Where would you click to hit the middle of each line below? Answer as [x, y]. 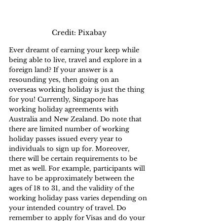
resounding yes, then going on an [65, 80]
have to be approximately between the [73, 179]
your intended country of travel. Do [69, 208]
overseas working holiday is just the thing [78, 90]
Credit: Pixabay [79, 33]
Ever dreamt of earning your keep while [75, 50]
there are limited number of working [70, 129]
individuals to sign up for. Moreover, [70, 149]
